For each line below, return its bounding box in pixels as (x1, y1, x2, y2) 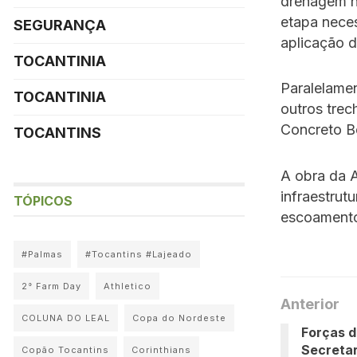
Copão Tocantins (22, 344, 109, 355)
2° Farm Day (22, 280, 81, 292)
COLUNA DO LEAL (22, 312, 110, 324)
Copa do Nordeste (132, 312, 226, 324)
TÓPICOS (14, 193, 73, 209)
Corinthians (131, 344, 191, 355)
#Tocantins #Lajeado (85, 249, 192, 260)
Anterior (280, 295, 339, 312)
